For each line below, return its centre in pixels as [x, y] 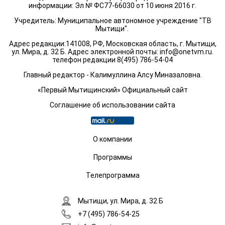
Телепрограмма [113, 175]
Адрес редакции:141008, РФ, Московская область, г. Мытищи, [113, 44]
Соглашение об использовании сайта [113, 105]
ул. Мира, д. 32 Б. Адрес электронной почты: [86, 52]
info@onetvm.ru [186, 52]
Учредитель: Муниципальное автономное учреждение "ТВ [113, 21]
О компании [113, 139]
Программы [113, 157]
